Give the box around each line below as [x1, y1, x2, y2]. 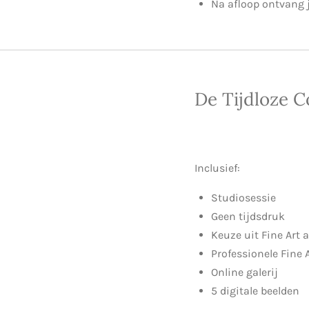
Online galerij [211, 265, 278, 279]
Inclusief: [195, 161, 240, 175]
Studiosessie [211, 190, 276, 204]
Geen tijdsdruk [211, 209, 285, 223]
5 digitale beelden [211, 283, 299, 297]
